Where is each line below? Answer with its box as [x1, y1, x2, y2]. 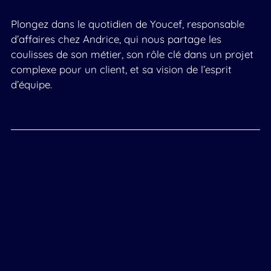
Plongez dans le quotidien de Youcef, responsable [10, 17, 244, 30]
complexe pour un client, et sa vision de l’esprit [10, 62, 232, 76]
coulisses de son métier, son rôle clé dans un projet [10, 47, 253, 60]
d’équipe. [10, 77, 52, 91]
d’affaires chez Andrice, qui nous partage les [10, 32, 221, 45]
